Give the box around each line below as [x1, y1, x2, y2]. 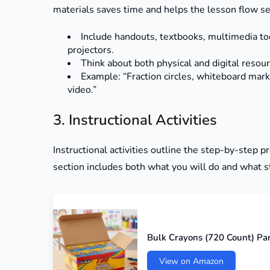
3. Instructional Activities [53, 110, 217, 130]
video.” [67, 83, 96, 97]
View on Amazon [159, 255, 224, 267]
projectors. [67, 43, 114, 57]
